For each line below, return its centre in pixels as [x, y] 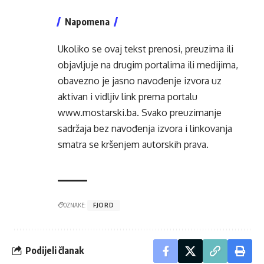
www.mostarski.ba [97, 112]
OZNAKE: [75, 205]
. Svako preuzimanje [179, 112]
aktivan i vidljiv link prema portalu [128, 96]
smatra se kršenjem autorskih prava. [133, 144]
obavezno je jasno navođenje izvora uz [140, 80]
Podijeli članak [55, 251]
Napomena [87, 22]
